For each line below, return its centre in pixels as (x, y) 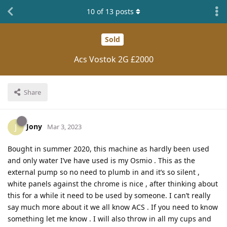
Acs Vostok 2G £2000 (113, 59)
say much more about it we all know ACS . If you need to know (113, 207)
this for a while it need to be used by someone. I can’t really (109, 195)
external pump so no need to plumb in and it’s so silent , (104, 172)
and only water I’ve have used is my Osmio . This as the (101, 160)
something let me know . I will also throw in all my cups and (109, 218)
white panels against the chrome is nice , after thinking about (113, 183)
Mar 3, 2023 (64, 126)
